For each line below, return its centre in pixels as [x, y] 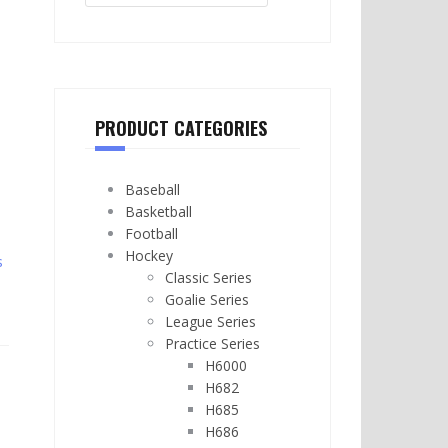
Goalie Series [206, 299]
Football [151, 233]
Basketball [158, 211]
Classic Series [208, 277]
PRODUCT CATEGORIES [180, 128]
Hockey [148, 255]
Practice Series [212, 343]
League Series [210, 321]
